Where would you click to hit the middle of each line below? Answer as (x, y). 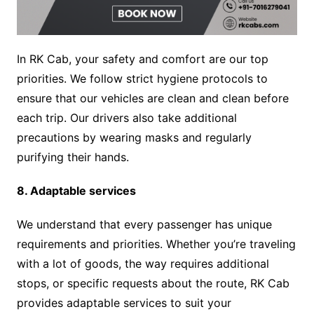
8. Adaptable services (76, 191)
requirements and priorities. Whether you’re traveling (156, 244)
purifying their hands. (73, 157)
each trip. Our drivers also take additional (127, 118)
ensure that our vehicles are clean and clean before (152, 98)
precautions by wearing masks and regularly (134, 138)
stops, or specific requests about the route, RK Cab (153, 284)
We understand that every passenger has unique (144, 225)
